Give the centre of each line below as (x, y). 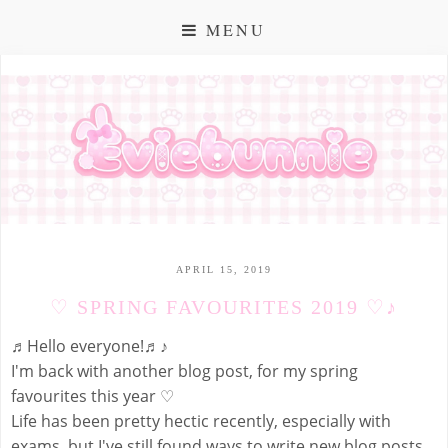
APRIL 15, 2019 (224, 269)
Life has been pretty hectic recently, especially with (201, 421)
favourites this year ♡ (92, 396)
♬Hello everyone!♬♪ (89, 346)
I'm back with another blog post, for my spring (184, 371)
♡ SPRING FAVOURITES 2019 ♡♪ (224, 306)
